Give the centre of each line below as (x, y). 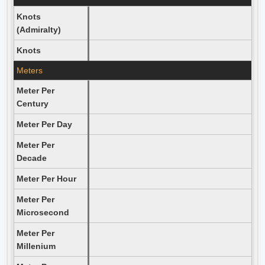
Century (32, 104)
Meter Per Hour (46, 179)
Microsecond (43, 212)
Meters (29, 70)
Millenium (36, 246)
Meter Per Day (44, 124)
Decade (31, 158)
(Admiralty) (38, 30)
